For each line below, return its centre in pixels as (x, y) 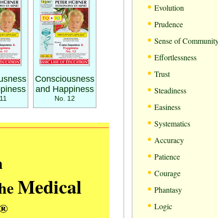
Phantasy (168, 190)
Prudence (169, 24)
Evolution (169, 8)
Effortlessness (175, 57)
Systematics (172, 123)
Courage (167, 173)
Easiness (167, 107)
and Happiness (65, 89)
